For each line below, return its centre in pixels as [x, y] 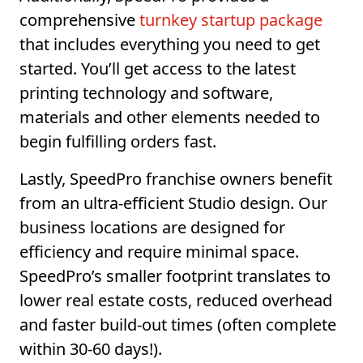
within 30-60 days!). [91, 349]
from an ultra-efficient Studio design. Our [173, 203]
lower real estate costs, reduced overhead [176, 301]
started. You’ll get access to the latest [158, 69]
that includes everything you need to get [170, 45]
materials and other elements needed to [170, 117]
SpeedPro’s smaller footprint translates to [175, 276]
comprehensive [79, 20]
